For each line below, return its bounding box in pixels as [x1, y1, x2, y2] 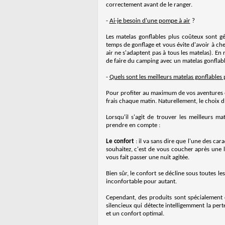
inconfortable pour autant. [105, 178, 177, 185]
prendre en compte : [105, 122, 160, 129]
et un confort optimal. [105, 210, 164, 217]
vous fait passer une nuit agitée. [105, 154, 189, 161]
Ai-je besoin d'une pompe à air [109, 18, 190, 24]
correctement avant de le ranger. [105, 2, 192, 8]
